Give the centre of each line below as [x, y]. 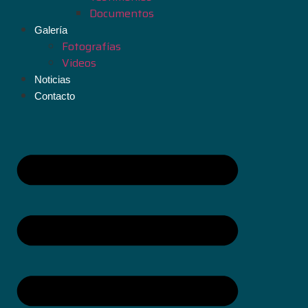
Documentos [122, 14]
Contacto [55, 96]
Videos [79, 63]
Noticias [53, 80]
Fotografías [91, 47]
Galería [51, 30]
